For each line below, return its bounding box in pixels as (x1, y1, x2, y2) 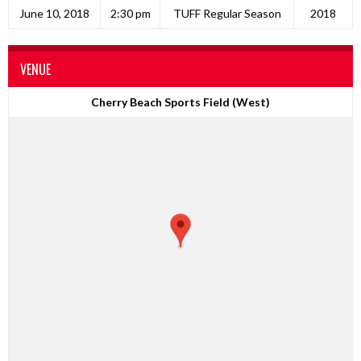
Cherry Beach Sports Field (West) (91, 95, 270, 109)
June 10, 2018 (19, 6, 89, 20)
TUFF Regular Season (172, 6, 281, 20)
